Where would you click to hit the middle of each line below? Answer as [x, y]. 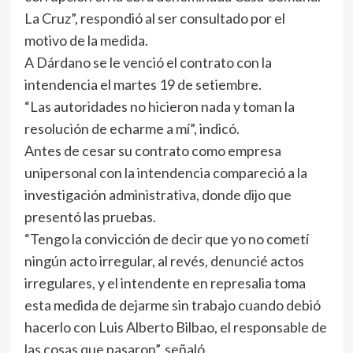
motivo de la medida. [86, 40]
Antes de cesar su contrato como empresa [152, 150]
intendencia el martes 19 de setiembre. [143, 84]
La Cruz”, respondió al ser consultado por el [154, 18]
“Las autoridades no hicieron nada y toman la [159, 106]
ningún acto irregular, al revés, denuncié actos [164, 261]
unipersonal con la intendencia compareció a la [165, 173]
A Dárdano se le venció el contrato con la [148, 62]
